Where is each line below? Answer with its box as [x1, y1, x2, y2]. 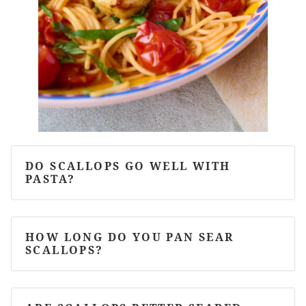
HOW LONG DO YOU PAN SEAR [25, 229, 234, 245]
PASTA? [25, 171, 76, 186]
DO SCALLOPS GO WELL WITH [25, 158, 231, 173]
